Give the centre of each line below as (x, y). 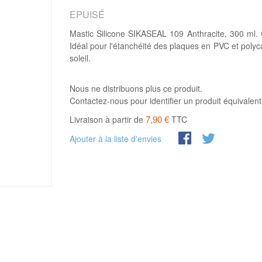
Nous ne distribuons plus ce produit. (136, 88)
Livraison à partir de (108, 119)
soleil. (80, 58)
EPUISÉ (87, 14)
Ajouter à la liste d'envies (116, 139)
